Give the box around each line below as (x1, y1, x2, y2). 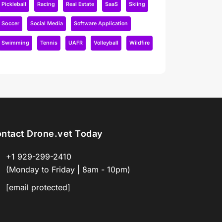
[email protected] (6, 182, 70, 192)
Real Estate (66, 1, 94, 7)
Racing (37, 1, 55, 7)
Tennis (40, 40, 57, 46)
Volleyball (94, 40, 118, 46)
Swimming (1, 40, 29, 46)
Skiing (129, 1, 145, 7)
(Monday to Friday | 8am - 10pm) (6, 165, 130, 174)
